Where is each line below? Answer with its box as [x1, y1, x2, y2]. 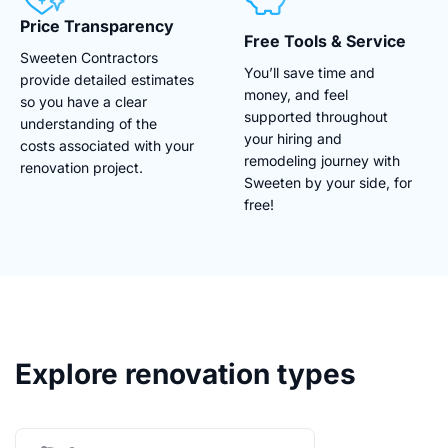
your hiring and [244, 129, 342, 147]
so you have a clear [20, 92, 147, 110]
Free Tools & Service [244, 30, 406, 51]
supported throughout [244, 107, 388, 125]
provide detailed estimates [20, 70, 194, 88]
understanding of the [20, 114, 157, 132]
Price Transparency [20, 15, 174, 36]
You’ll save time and [244, 63, 375, 81]
